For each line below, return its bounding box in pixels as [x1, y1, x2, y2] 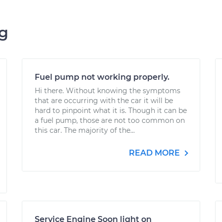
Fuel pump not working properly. [35, 72, 169, 82]
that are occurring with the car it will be [35, 96, 173, 105]
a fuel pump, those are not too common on [35, 116, 185, 125]
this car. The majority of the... [35, 126, 135, 135]
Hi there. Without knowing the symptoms [35, 86, 180, 95]
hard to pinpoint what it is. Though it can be [35, 106, 187, 115]
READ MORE [129, 148, 182, 158]
